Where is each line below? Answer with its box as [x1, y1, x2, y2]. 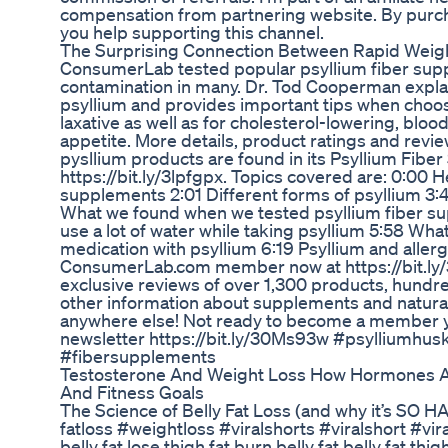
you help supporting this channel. [60, 21, 324, 44]
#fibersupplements [60, 345, 216, 368]
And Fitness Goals [60, 381, 204, 404]
